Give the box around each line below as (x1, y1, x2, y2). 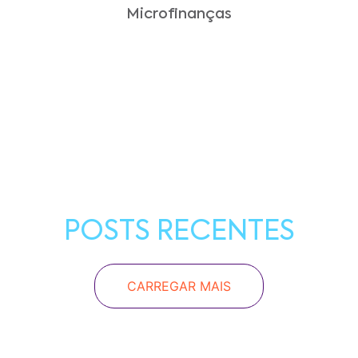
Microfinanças (126, 7, 232, 22)
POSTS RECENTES (63, 219, 295, 246)
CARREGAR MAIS (127, 278, 231, 294)
